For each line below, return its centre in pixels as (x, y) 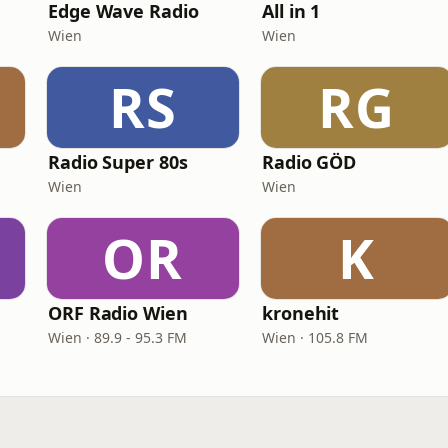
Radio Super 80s (118, 162)
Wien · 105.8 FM (315, 337)
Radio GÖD (309, 162)
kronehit (301, 313)
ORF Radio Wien (118, 313)
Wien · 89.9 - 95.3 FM (117, 337)
